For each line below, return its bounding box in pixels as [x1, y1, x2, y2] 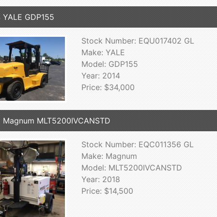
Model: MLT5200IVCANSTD [81, 162, 182, 172]
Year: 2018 [81, 174, 120, 184]
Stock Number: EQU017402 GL [81, 35, 194, 46]
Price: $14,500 [81, 186, 133, 196]
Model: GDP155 [81, 59, 138, 69]
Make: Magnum [81, 151, 137, 161]
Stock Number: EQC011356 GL [81, 139, 194, 149]
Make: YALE [81, 47, 125, 57]
